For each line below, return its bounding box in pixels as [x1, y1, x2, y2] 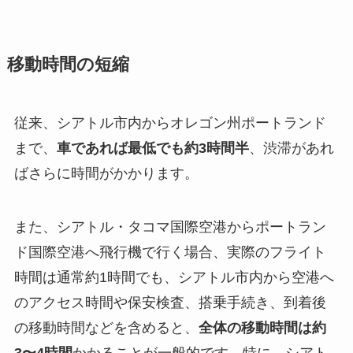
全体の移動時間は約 [198, 319, 326, 336]
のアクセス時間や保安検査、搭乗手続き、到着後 [13, 294, 326, 310]
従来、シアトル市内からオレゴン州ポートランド [13, 115, 326, 132]
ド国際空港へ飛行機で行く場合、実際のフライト [13, 243, 326, 260]
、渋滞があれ [248, 140, 334, 157]
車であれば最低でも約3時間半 [56, 140, 249, 157]
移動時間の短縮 [6, 55, 129, 75]
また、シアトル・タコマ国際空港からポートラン [13, 218, 326, 235]
